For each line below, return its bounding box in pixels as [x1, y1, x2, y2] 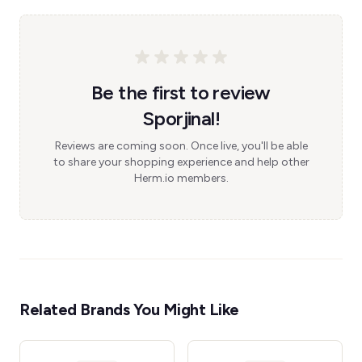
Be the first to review [91, 81, 271, 104]
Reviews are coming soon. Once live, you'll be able [54, 139, 308, 153]
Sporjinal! [141, 107, 220, 130]
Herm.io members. [133, 171, 229, 185]
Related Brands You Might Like [19, 300, 239, 319]
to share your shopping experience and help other [53, 155, 309, 169]
